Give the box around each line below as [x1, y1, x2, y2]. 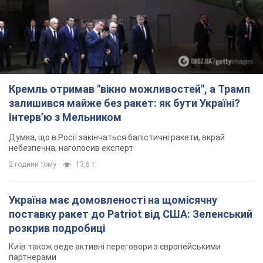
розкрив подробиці [9, 222, 105, 235]
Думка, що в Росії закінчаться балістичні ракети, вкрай [9, 133, 225, 143]
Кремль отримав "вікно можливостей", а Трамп [9, 83, 250, 96]
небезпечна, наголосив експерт [9, 143, 133, 153]
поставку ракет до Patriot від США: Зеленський [9, 208, 252, 221]
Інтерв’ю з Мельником [9, 111, 122, 124]
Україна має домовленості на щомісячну [9, 194, 217, 207]
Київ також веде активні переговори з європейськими [9, 242, 221, 252]
